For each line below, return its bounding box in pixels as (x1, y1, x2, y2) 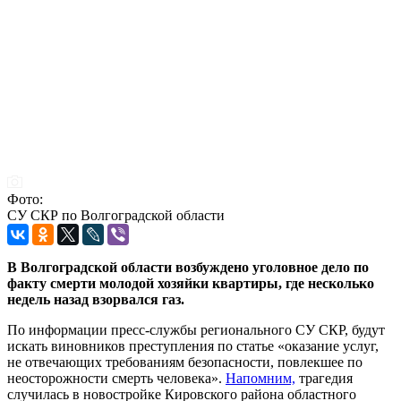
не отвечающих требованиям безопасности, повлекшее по (7, 354, 363, 370)
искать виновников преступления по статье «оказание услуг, (7, 337, 379, 354)
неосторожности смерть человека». (7, 370, 226, 386)
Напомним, (226, 370, 295, 386)
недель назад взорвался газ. (7, 291, 184, 307)
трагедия (295, 370, 353, 386)
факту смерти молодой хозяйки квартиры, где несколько (7, 275, 374, 291)
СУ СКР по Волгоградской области (7, 207, 225, 223)
